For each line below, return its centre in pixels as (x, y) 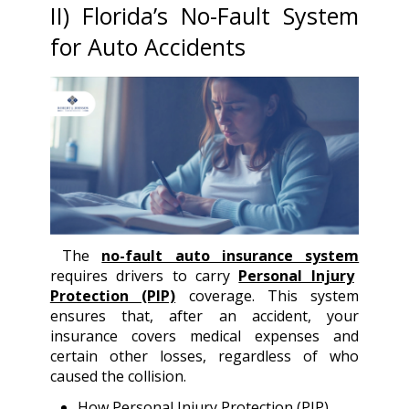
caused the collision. (118, 376)
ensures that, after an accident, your (204, 315)
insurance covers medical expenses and (204, 336)
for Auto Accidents (147, 46)
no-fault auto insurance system (231, 255)
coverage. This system (267, 295)
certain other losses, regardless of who (204, 356)
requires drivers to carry (144, 275)
